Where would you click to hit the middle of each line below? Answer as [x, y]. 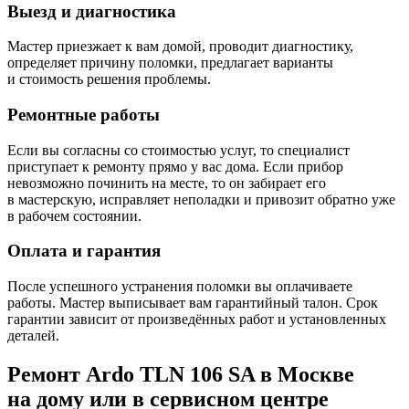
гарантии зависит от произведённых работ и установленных [197, 320]
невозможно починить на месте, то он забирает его [167, 183]
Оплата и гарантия [84, 251]
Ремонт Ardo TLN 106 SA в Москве [181, 375]
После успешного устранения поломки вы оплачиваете [180, 287]
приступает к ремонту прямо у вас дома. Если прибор [175, 166]
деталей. [33, 336]
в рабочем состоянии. [74, 215]
